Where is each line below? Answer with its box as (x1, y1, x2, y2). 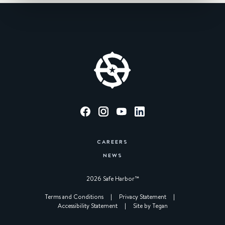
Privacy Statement (119, 192, 166, 201)
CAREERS (97, 137, 128, 145)
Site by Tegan (133, 201, 168, 210)
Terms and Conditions (45, 192, 103, 201)
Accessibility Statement (57, 201, 118, 210)
